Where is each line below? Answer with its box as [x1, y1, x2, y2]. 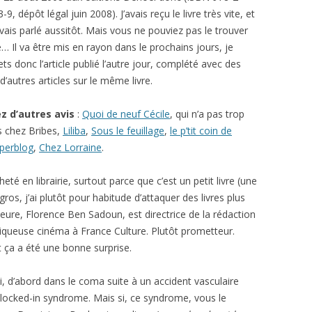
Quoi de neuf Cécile [82, 107, 170, 120]
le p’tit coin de [170, 124, 232, 137]
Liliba [63, 124, 86, 137]
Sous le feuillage [91, 124, 164, 137]
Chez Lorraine [39, 141, 102, 154]
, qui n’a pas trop [170, 107, 244, 120]
